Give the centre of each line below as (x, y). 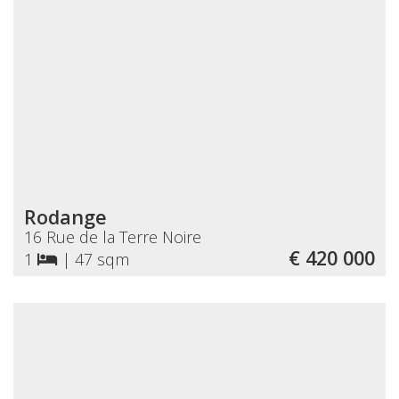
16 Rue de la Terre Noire (113, 236)
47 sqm (102, 259)
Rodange (65, 216)
